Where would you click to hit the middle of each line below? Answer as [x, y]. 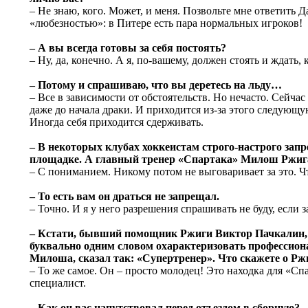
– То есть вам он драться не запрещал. [124, 197]
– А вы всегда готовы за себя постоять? [128, 48]
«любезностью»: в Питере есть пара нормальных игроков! [166, 23]
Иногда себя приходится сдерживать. [117, 122]
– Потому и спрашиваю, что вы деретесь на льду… [156, 85]
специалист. [58, 283]
